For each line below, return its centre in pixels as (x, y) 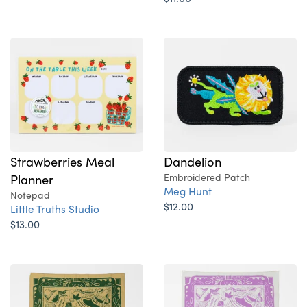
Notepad (30, 195)
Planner (32, 179)
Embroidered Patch (207, 177)
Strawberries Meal (62, 161)
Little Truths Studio (55, 209)
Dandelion (193, 161)
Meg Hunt (188, 191)
